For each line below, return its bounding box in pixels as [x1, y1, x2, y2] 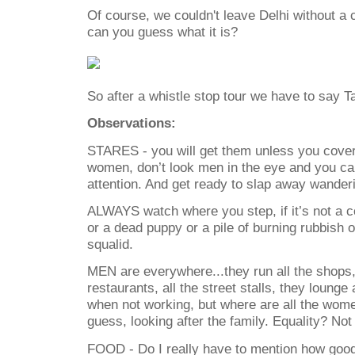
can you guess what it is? [87, 23, 238, 40]
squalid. [87, 236, 133, 253]
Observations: [87, 115, 176, 132]
